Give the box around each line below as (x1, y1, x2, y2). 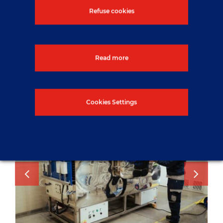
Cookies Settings (86, 98, 137, 106)
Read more (95, 54, 128, 62)
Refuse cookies (89, 7, 134, 15)
